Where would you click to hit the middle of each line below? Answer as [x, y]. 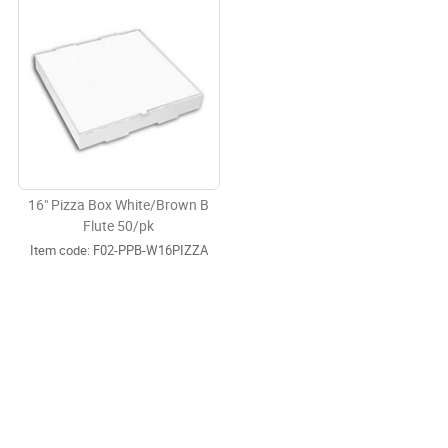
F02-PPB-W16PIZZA [148, 250]
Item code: [59, 250]
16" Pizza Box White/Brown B [119, 205]
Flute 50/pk [119, 226]
